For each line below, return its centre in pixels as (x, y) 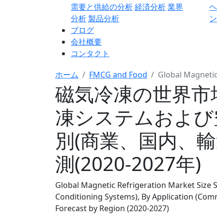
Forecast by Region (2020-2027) (112, 208)
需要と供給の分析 (102, 7)
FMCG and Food (118, 75)
